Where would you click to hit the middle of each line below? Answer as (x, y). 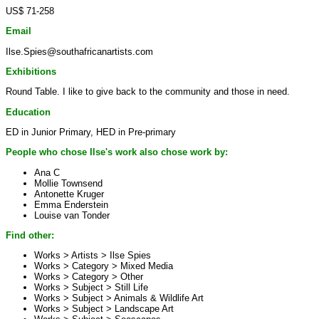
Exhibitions (31, 71)
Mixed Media (147, 266)
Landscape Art (144, 309)
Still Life (131, 288)
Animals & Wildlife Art (159, 298)
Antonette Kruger (69, 194)
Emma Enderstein (71, 204)
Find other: (30, 235)
